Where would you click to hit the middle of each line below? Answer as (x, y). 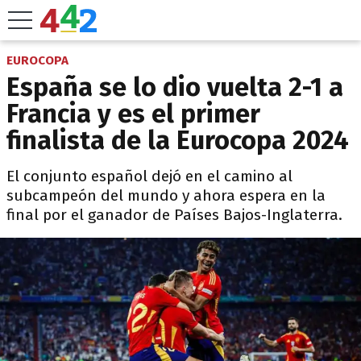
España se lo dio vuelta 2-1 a (175, 87)
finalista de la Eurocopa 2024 (178, 140)
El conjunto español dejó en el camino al (149, 176)
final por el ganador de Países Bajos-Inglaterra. (174, 215)
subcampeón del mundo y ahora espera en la (166, 195)
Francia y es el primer (133, 114)
